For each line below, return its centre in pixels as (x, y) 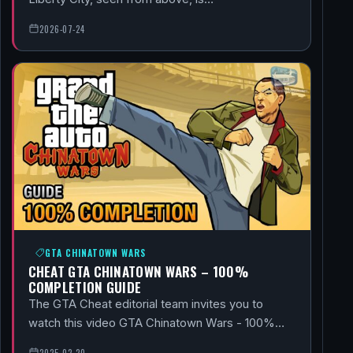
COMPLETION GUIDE (85, 286)
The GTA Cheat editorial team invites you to (145, 304)
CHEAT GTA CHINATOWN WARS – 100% (138, 271)
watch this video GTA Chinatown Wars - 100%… (156, 323)
